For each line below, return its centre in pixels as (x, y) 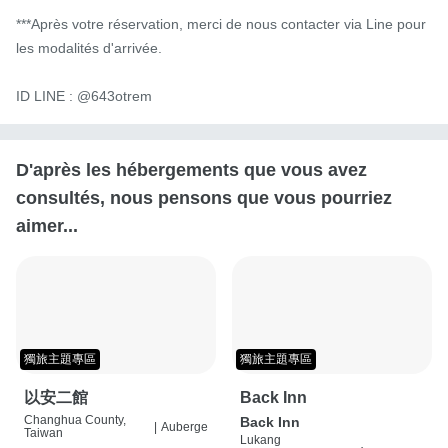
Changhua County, (75, 420)
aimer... (47, 225)
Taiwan (43, 433)
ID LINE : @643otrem (84, 95)
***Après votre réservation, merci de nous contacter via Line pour (221, 23)
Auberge (184, 426)
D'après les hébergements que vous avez (191, 169)
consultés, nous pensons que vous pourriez (204, 197)
